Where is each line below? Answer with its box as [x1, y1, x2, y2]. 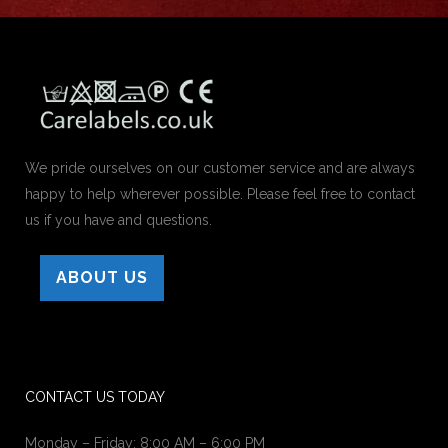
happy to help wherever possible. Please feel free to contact [25, 185, 415, 202]
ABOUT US [56, 267, 148, 287]
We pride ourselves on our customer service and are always [25, 159, 415, 176]
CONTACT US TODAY [25, 388, 165, 405]
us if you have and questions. [25, 211, 212, 228]
